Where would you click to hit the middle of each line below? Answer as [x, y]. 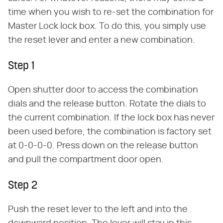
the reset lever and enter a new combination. [102, 40]
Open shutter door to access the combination [103, 90]
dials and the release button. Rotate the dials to [107, 104]
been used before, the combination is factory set [110, 132]
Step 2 [23, 186]
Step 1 [21, 66]
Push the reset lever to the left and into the [98, 210]
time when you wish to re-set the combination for [111, 12]
